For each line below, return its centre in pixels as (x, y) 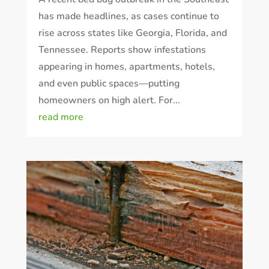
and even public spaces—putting (109, 83)
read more (61, 117)
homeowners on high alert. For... (109, 100)
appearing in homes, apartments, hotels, (126, 66)
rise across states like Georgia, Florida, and (132, 33)
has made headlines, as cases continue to (128, 16)
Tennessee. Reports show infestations (122, 50)
